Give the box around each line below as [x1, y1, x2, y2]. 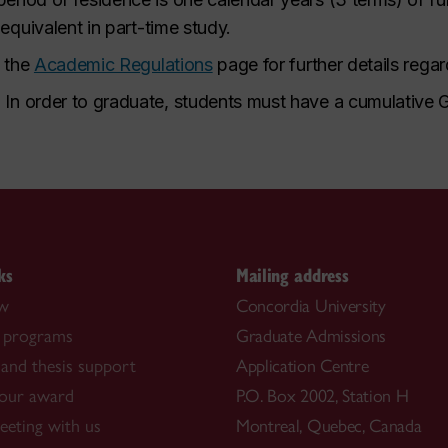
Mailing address [236, 261, 349, 287]
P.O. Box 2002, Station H [236, 384, 409, 407]
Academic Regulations [33, 54, 213, 75]
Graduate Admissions [236, 324, 387, 347]
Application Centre [236, 354, 369, 377]
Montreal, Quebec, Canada [236, 414, 422, 437]
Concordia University [236, 294, 386, 317]
